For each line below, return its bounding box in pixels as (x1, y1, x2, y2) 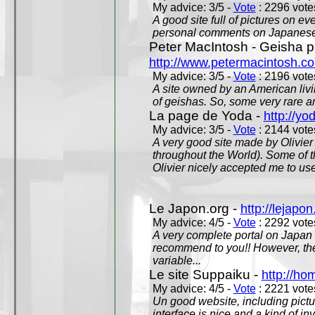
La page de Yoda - (148, 108, 264, 123)
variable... (152, 255, 201, 266)
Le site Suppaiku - (148, 267, 262, 282)
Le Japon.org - (148, 201, 240, 216)
